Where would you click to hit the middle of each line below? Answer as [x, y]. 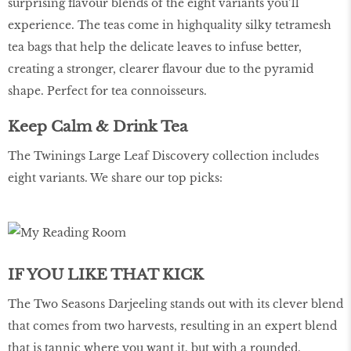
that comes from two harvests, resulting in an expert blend [172, 326]
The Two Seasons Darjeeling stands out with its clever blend [175, 304]
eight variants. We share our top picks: [115, 177]
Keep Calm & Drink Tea [98, 126]
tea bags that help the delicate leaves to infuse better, [155, 47]
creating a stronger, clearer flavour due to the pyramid [161, 69]
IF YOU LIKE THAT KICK [106, 274]
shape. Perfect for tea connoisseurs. [107, 91]
